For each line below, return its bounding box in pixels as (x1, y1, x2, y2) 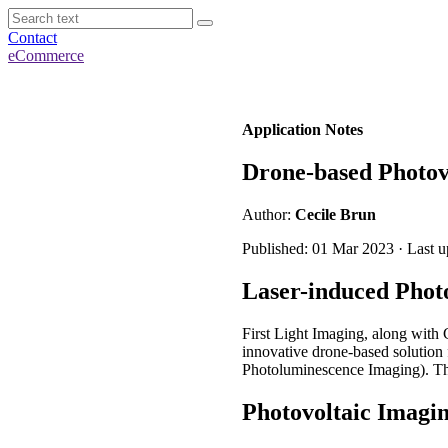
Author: (242, 205, 295, 223)
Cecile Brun (295, 205, 376, 223)
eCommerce (8, 47, 84, 64)
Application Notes (242, 121, 363, 138)
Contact (8, 29, 57, 46)
